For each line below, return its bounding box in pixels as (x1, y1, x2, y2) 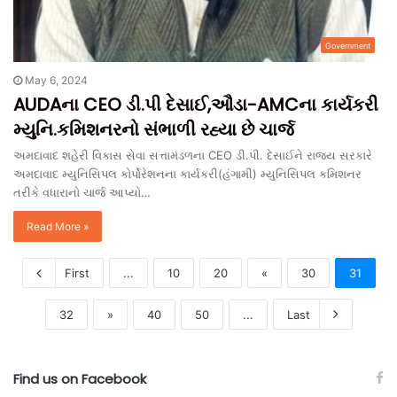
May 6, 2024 (25, 73, 88, 87)
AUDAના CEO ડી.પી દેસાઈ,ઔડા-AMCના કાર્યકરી (13, 91, 378, 117)
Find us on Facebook (13, 369, 146, 388)
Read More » (27, 219, 89, 233)
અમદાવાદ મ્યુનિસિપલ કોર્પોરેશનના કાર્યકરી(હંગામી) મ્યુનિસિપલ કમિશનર (13, 166, 362, 181)
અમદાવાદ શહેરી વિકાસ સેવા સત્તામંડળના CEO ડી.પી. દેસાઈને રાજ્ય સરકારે (13, 147, 372, 162)
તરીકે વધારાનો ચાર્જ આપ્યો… (13, 184, 151, 199)
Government (325, 40, 370, 51)
